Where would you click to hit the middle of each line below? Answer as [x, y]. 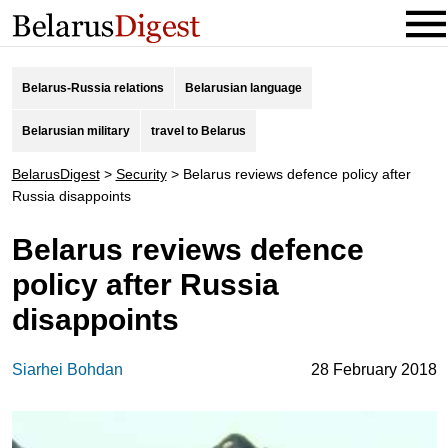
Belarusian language [243, 88]
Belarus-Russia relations [92, 88]
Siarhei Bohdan [67, 369]
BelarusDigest [55, 174]
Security [141, 174]
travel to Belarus [198, 131]
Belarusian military [75, 131]
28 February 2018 [373, 369]
